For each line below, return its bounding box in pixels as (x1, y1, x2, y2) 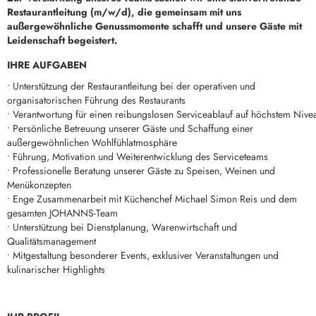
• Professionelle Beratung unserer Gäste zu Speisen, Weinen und (7, 164, 275, 178)
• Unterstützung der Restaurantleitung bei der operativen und (7, 79, 255, 93)
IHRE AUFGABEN (7, 58, 87, 72)
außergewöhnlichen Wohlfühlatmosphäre (7, 135, 177, 150)
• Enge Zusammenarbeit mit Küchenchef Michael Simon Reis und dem (7, 192, 297, 206)
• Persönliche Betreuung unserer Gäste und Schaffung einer (7, 121, 253, 135)
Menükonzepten (7, 178, 71, 192)
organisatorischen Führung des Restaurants (7, 93, 186, 107)
